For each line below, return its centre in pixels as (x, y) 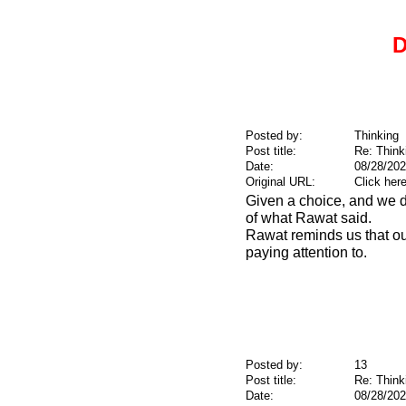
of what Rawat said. (308, 218)
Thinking (376, 136)
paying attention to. (306, 253)
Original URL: (280, 182)
